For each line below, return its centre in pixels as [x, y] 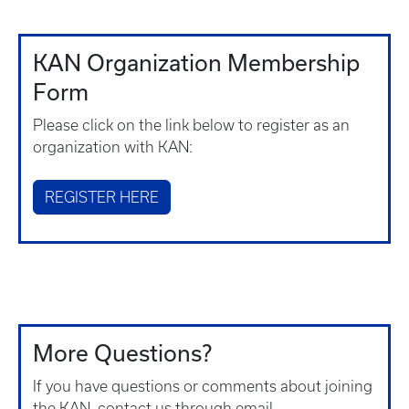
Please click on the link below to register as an [191, 125]
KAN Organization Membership [196, 63]
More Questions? [122, 353]
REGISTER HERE [102, 197]
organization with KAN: [113, 147]
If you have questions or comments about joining [203, 386]
